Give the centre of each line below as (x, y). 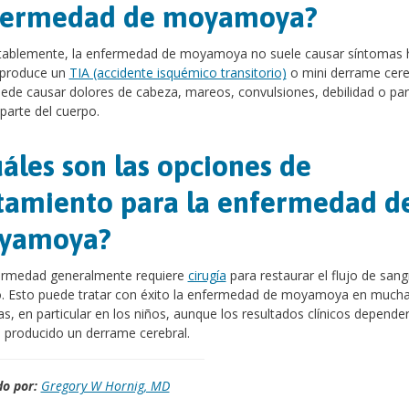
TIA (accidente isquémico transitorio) (178, 73)
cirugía (207, 275)
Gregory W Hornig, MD (105, 386)
